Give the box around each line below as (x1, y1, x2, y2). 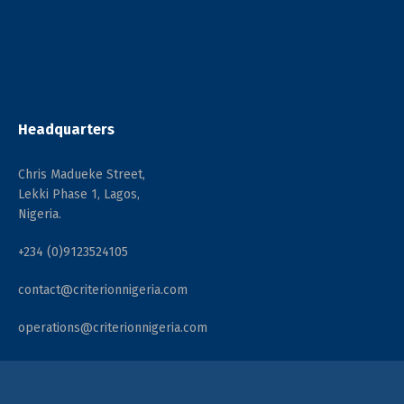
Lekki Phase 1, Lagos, (18, 187, 140, 202)
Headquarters (18, 121, 115, 138)
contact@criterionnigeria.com (18, 282, 188, 298)
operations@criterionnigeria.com (18, 320, 207, 335)
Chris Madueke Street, (18, 167, 145, 182)
